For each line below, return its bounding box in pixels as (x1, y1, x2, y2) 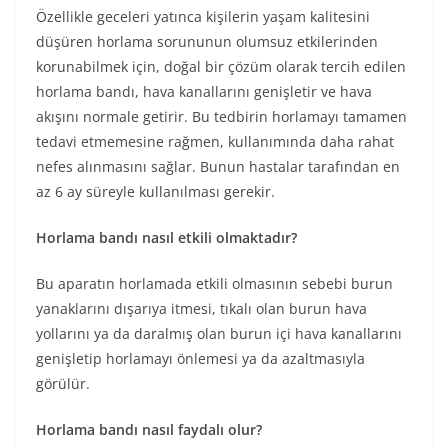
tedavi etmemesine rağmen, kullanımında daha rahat (36, 132, 394, 151)
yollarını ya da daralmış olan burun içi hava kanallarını (36, 324, 402, 343)
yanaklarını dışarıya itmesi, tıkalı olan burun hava (36, 299, 367, 318)
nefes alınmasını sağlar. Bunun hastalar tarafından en (36, 157, 400, 176)
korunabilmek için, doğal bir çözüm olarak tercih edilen (36, 57, 406, 76)
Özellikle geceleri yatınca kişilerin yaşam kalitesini (36, 7, 370, 26)
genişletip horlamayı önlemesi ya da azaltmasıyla (36, 349, 365, 368)
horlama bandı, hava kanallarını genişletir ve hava (36, 82, 372, 101)
